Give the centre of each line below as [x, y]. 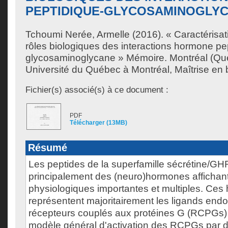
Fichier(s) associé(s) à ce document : [97, 90]
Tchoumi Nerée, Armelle [78, 34]
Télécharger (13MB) [98, 123]
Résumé [48, 148]
